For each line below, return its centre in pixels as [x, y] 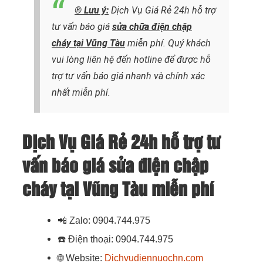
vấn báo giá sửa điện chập [115, 166]
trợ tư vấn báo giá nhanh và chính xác [128, 76]
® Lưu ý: [92, 10]
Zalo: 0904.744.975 [110, 220]
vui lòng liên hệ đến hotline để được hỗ [131, 59]
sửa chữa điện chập [152, 26]
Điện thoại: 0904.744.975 [121, 239]
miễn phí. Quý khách [168, 43]
